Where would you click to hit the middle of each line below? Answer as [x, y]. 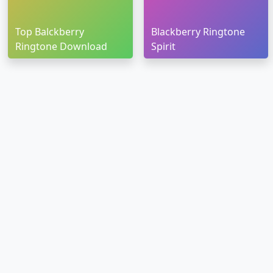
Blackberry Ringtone [198, 32]
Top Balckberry [50, 32]
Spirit [163, 47]
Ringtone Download [61, 47]
